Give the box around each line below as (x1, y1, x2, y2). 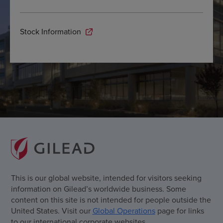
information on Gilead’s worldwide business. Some (10, 183, 186, 194)
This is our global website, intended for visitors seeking (10, 172, 202, 183)
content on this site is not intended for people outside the (10, 194, 211, 205)
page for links (155, 205, 204, 216)
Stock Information (20, 26, 83, 37)
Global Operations (92, 205, 155, 216)
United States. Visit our (10, 205, 93, 216)
